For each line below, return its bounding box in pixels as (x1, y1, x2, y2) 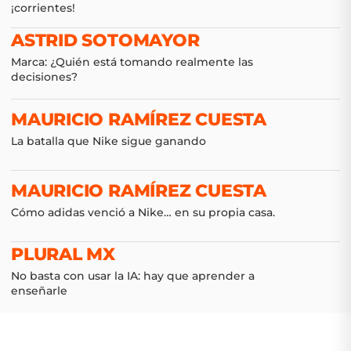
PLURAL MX (11, 244, 116, 265)
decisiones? (11, 70, 78, 84)
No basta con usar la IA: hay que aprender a (11, 269, 255, 283)
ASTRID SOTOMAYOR (11, 30, 200, 51)
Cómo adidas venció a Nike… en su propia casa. (11, 204, 275, 219)
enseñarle (11, 284, 67, 298)
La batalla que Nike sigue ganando (11, 133, 206, 148)
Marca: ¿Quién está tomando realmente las (11, 55, 253, 69)
